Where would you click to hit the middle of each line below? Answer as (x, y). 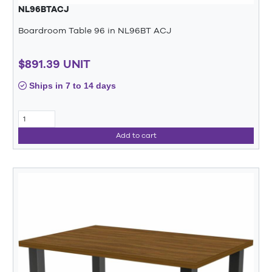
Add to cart (136, 135)
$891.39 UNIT (54, 64)
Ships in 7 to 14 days (71, 86)
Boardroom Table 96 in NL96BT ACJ (95, 30)
